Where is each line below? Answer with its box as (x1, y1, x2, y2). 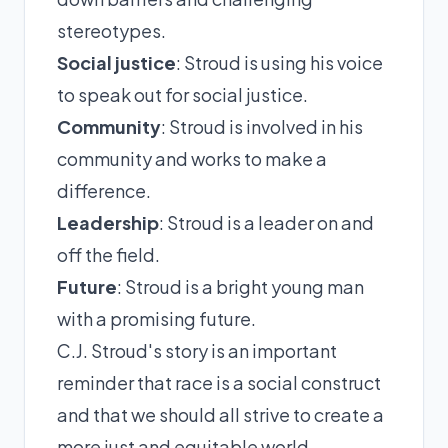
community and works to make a (57, 146, 327, 170)
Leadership (57, 210, 159, 234)
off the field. (57, 242, 160, 266)
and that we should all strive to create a (57, 402, 384, 426)
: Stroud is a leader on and (159, 210, 374, 234)
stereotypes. (57, 18, 166, 42)
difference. (57, 178, 151, 202)
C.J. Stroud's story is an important (57, 338, 337, 362)
